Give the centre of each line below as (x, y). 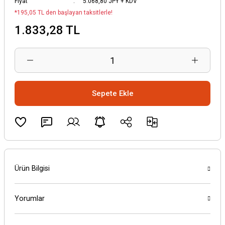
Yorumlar (30, 199)
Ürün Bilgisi (32, 168)
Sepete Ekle (113, 93)
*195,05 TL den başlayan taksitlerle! (64, 13)
